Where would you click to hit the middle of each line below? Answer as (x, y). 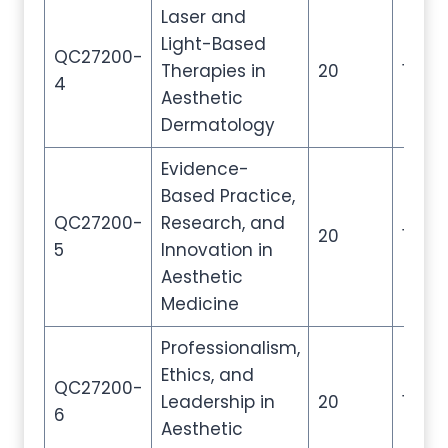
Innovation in (216, 250)
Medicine (199, 304)
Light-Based (213, 44)
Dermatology (217, 125)
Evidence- (204, 169)
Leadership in (217, 402)
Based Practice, (227, 196)
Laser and (203, 17)
